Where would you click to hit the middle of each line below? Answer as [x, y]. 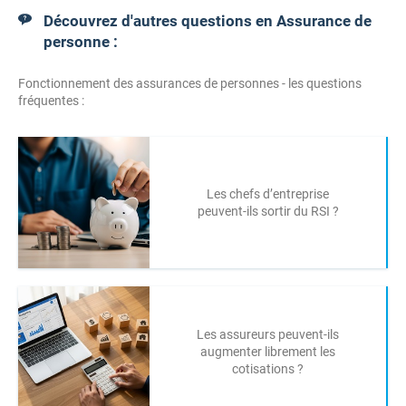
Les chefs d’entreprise [268, 193]
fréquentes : [51, 101]
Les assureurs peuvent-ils [268, 334]
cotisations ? [268, 369]
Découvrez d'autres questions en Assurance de [207, 21]
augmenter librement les [268, 352]
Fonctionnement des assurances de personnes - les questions [190, 83]
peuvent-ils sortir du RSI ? [268, 211]
